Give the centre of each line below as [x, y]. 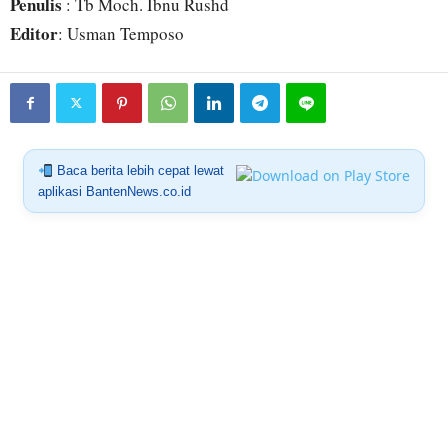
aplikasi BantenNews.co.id [114, 192]
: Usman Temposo [121, 34]
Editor [34, 34]
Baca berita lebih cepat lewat [138, 171]
